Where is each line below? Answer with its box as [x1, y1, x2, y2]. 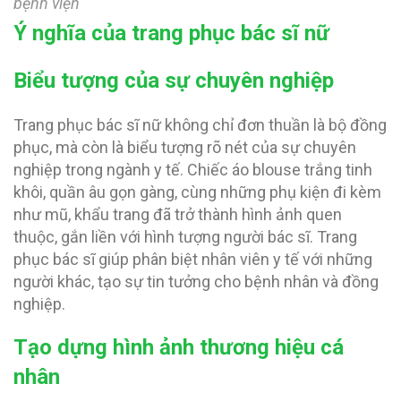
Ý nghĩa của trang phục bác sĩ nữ [13, 20, 329, 46]
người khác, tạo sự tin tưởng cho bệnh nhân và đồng [13, 271, 379, 291]
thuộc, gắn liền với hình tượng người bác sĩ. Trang [13, 226, 357, 246]
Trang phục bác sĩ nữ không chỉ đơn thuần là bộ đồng [13, 115, 387, 134]
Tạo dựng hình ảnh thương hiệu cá [13, 334, 344, 360]
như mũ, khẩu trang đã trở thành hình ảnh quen [13, 204, 342, 224]
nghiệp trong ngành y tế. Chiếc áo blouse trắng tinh [13, 159, 372, 179]
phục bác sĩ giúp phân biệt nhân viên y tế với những [13, 249, 372, 269]
